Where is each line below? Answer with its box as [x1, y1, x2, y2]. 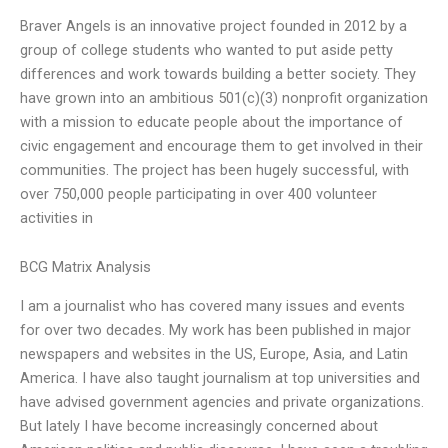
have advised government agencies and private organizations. [20, 392, 424, 411]
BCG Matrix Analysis [20, 258, 151, 277]
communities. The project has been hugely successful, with [20, 160, 409, 179]
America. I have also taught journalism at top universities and [20, 368, 420, 387]
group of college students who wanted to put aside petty [20, 40, 393, 59]
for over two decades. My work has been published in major [20, 320, 411, 339]
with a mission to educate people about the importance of [20, 112, 403, 131]
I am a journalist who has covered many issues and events [20, 296, 405, 315]
